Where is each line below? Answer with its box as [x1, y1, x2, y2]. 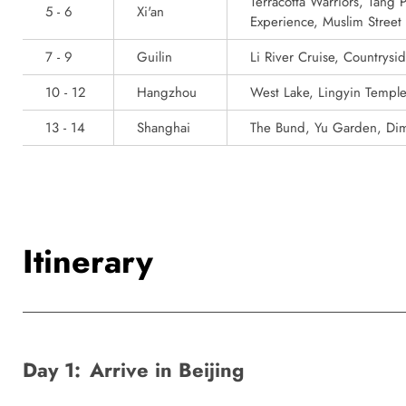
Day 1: [23, 355, 81, 384]
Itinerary [23, 237, 153, 285]
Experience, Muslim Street [250, 12, 401, 32]
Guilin [137, 47, 172, 67]
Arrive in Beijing [90, 355, 244, 384]
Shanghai [137, 118, 190, 138]
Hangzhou [137, 82, 197, 102]
